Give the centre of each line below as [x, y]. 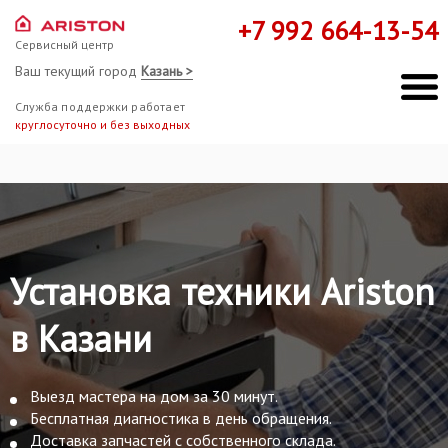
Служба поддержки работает [100, 107]
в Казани [81, 339]
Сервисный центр [64, 45]
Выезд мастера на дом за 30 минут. [154, 396]
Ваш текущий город [78, 71]
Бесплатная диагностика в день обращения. [181, 418]
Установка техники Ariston [222, 292]
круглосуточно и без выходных [102, 125]
